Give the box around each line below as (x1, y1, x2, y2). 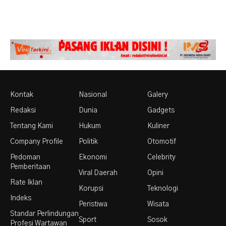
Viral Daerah (78, 169, 118, 177)
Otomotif (147, 138, 176, 145)
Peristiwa (78, 200, 107, 208)
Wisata (147, 200, 169, 208)
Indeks (10, 194, 31, 202)
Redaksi (10, 106, 36, 114)
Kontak (10, 91, 33, 98)
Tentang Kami (10, 122, 53, 130)
